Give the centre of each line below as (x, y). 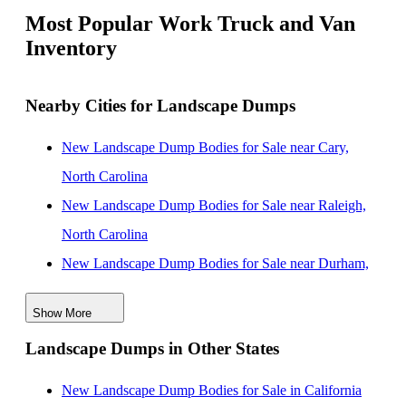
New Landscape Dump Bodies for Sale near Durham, (215, 263)
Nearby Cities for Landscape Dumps (160, 105)
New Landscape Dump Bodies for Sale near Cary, (205, 147)
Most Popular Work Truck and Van (190, 24)
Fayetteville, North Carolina (141, 350)
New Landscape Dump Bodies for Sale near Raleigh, (214, 205)
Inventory (71, 48)
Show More (62, 313)
